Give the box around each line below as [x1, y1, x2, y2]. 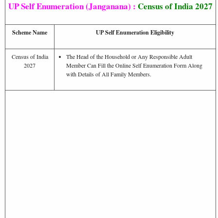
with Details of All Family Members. [66, 70, 151, 78]
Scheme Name [12, 28, 47, 36]
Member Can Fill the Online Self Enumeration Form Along [66, 61, 202, 69]
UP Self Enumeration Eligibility [96, 28, 174, 36]
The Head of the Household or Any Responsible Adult [66, 52, 192, 60]
